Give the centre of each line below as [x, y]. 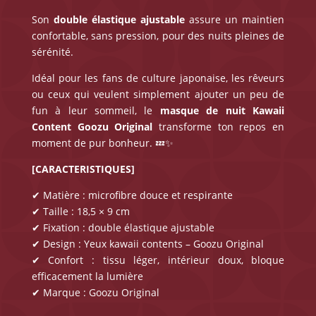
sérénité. [52, 52]
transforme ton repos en [219, 127]
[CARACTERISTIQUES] [83, 169]
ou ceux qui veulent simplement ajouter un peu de [158, 95]
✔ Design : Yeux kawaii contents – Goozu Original [147, 244]
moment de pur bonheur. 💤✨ [102, 143]
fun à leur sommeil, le [96, 111]
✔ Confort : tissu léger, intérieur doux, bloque [158, 260]
